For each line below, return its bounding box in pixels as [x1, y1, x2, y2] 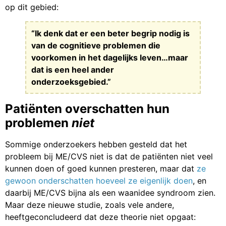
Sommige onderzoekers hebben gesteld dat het [5, 139, 187, 149]
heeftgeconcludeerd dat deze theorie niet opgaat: [5, 211, 196, 222]
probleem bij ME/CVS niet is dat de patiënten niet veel [5, 151, 213, 161]
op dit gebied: [5, 2, 59, 12]
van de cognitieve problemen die [31, 40, 160, 50]
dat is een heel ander [31, 64, 114, 75]
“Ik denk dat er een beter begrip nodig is [31, 28, 190, 38]
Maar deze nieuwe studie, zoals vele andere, [5, 199, 174, 210]
